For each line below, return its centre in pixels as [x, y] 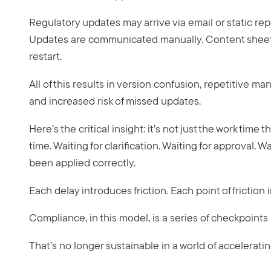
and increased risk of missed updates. [115, 101]
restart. [45, 57]
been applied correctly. [82, 162]
